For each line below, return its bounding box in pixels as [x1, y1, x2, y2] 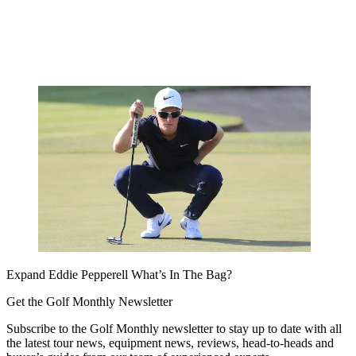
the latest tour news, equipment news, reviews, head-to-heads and [6, 335, 334, 350]
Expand [6, 267, 48, 281]
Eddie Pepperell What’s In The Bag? [48, 267, 232, 281]
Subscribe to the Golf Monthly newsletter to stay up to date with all [6, 321, 342, 335]
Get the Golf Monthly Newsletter [6, 294, 172, 308]
